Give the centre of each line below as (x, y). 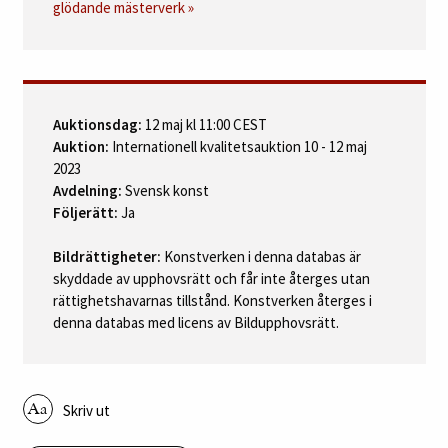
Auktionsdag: (97, 124)
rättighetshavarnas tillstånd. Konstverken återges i (212, 300)
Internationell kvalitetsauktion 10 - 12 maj (237, 146)
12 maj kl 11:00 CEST (204, 124)
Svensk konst (165, 190)
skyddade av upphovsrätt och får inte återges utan (211, 278)
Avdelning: (87, 190)
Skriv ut (86, 410)
